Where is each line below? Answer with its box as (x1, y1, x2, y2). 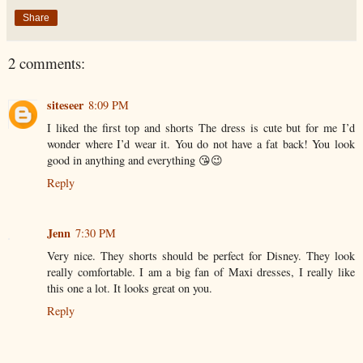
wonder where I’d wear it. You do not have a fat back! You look (47, 136, 355, 152)
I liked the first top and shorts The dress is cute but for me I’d (47, 120, 355, 136)
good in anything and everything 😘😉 (47, 152, 223, 169)
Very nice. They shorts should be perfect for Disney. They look (47, 248, 355, 264)
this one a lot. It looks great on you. (47, 280, 212, 297)
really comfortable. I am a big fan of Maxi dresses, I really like (47, 264, 355, 280)
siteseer (47, 96, 83, 114)
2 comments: (8, 52, 85, 73)
